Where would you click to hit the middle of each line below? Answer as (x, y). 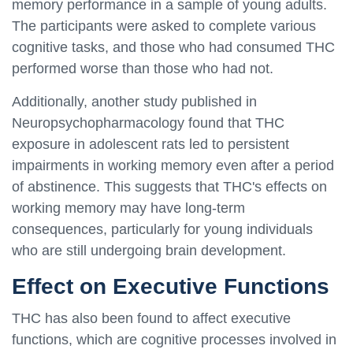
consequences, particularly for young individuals (162, 229)
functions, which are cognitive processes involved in (174, 339)
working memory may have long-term (128, 208)
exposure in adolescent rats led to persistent (150, 144)
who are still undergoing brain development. (149, 250)
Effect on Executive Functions (171, 286)
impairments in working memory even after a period (173, 165)
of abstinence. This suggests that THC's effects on (169, 186)
